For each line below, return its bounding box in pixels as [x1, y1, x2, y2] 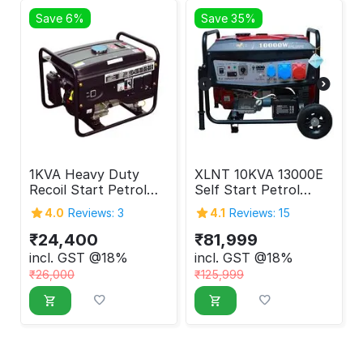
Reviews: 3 [68, 205, 124, 220]
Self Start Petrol [194, 181, 300, 199]
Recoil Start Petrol [29, 181, 147, 199]
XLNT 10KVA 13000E [194, 166, 323, 183]
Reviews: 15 [229, 205, 290, 220]
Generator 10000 [194, 197, 301, 214]
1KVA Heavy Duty [29, 166, 139, 183]
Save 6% [36, 11, 84, 26]
